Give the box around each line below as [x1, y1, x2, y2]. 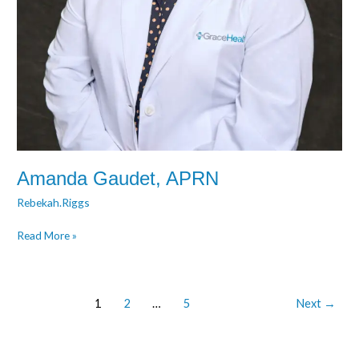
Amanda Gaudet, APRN [17, 168, 220, 190]
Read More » [17, 228, 78, 242]
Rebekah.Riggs [17, 196, 91, 210]
